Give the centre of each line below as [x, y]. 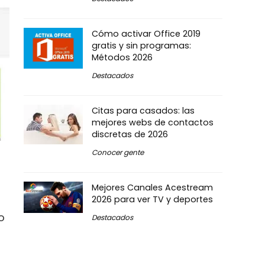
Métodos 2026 [122, 57]
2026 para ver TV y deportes [152, 199]
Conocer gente [118, 152]
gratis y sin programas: [141, 46]
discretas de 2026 [130, 134]
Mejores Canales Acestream [152, 188]
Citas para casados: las [143, 111]
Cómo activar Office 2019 [146, 34]
